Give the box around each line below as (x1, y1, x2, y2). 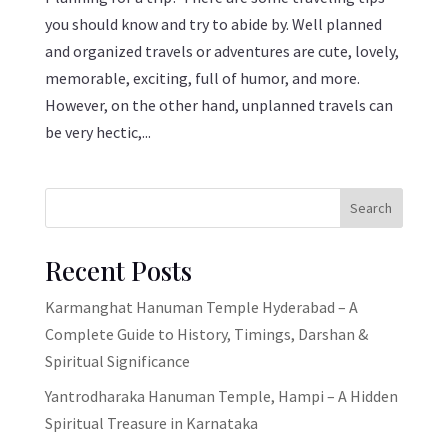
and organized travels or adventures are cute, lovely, (44, 40, 399, 61)
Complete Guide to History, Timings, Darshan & (44, 323, 368, 344)
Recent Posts (44, 252, 192, 288)
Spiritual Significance (44, 350, 190, 371)
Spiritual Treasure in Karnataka (44, 412, 258, 433)
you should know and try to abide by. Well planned (44, 13, 382, 34)
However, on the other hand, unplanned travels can (44, 94, 393, 115)
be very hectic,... (44, 121, 151, 142)
